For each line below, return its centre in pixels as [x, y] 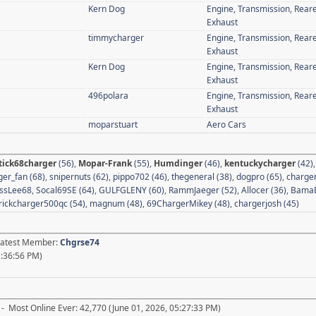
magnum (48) [116, 203]
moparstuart [113, 124]
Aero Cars [226, 124]
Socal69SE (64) [65, 190]
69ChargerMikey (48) [188, 203]
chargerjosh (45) [267, 203]
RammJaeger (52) [203, 190]
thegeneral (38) [202, 176]
